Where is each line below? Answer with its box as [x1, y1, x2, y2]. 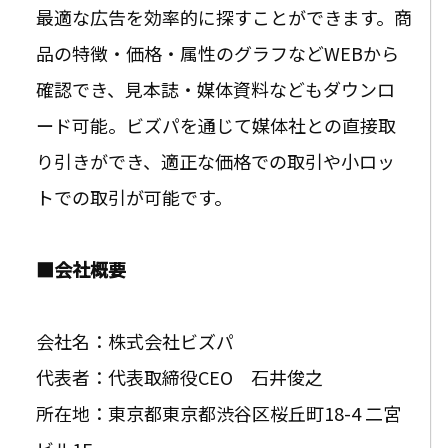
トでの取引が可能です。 [36, 183, 232, 210]
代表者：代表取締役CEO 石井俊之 [36, 363, 323, 390]
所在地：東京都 [36, 399, 162, 426]
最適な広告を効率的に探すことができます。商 [36, 3, 412, 30]
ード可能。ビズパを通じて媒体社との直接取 [36, 111, 396, 138]
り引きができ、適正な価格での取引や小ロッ [36, 147, 395, 174]
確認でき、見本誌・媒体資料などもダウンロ [36, 75, 395, 102]
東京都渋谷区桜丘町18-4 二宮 [162, 399, 401, 426]
